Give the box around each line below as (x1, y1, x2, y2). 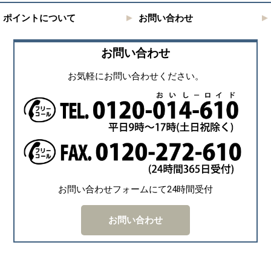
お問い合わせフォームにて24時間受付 (58, 183, 213, 195)
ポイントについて (3, 12, 76, 24)
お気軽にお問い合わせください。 (67, 71, 204, 82)
